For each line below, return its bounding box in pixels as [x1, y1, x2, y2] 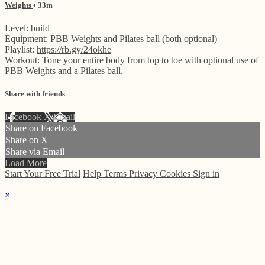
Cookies [160, 169, 193, 179]
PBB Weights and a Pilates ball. [5, 65, 123, 76]
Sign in [193, 169, 219, 179]
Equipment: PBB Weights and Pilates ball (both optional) [5, 33, 217, 44]
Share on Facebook [5, 123, 77, 134]
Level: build [5, 22, 50, 33]
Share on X [5, 135, 48, 146]
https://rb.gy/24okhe [37, 44, 111, 54]
